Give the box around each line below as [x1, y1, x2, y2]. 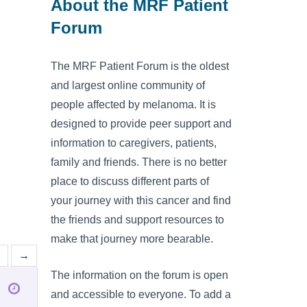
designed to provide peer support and [51, 117, 232, 130]
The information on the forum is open [51, 269, 228, 281]
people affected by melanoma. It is [51, 98, 216, 110]
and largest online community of [51, 79, 205, 91]
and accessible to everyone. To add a [51, 288, 231, 300]
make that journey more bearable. [51, 232, 213, 245]
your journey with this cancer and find [51, 194, 231, 206]
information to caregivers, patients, [51, 136, 217, 149]
